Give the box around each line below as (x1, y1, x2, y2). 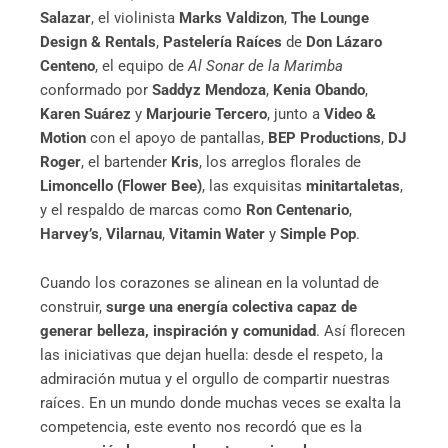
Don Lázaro (306, 32, 382, 51)
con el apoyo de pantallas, (86, 128, 268, 147)
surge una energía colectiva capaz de (106, 298, 357, 317)
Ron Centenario (246, 200, 349, 219)
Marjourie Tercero (146, 104, 267, 123)
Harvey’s (40, 224, 99, 243)
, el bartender (81, 152, 171, 171)
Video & (324, 104, 376, 123)
